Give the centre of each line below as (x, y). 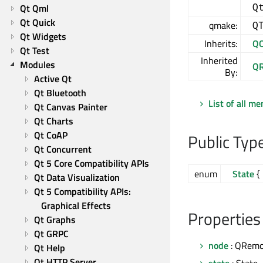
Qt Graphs (55, 220)
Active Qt (53, 79)
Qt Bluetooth (60, 93)
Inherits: (221, 43)
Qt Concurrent (63, 149)
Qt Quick (38, 22)
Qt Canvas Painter (71, 107)
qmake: (223, 25)
